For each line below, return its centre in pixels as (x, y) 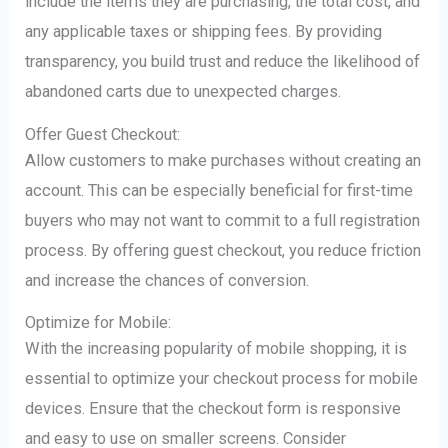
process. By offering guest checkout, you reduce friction (223, 250)
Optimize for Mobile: (98, 323)
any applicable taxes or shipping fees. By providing (204, 32)
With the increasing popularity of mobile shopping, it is (216, 349)
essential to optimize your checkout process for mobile (222, 379)
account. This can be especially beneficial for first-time (219, 190)
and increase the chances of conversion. (167, 280)
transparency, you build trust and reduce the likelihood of (223, 62)
